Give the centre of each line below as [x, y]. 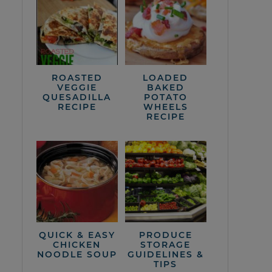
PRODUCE [165, 235]
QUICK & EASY [77, 235]
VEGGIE [77, 87]
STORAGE [166, 244]
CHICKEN [77, 244]
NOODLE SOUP [77, 254]
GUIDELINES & [165, 254]
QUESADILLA [77, 97]
